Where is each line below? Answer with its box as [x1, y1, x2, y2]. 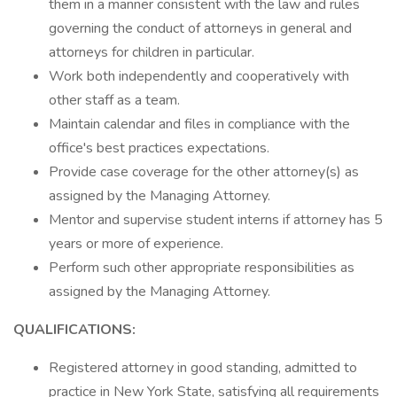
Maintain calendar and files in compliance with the [49, 114, 350, 134]
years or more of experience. [49, 234, 223, 253]
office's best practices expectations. [49, 138, 269, 158]
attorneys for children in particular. [49, 43, 254, 62]
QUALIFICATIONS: [13, 320, 136, 339]
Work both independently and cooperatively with [49, 66, 349, 86]
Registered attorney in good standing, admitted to [49, 358, 357, 378]
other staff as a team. [49, 90, 180, 110]
